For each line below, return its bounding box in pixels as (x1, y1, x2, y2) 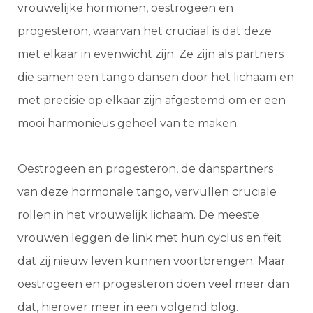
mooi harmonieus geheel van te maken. (17, 117, 239, 131)
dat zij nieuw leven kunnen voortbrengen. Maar (17, 254, 286, 268)
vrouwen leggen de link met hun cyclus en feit (17, 231, 282, 245)
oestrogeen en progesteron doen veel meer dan (17, 277, 289, 291)
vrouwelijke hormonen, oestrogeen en (17, 1, 233, 15)
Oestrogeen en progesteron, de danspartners (17, 162, 273, 176)
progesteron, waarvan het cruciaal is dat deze (17, 24, 272, 38)
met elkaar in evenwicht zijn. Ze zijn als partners (17, 48, 284, 61)
